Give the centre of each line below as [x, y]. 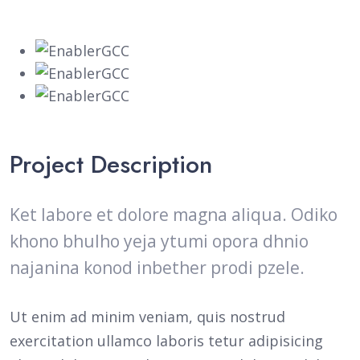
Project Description [111, 164]
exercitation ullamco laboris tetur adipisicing [166, 341]
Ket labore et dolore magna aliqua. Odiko [174, 215]
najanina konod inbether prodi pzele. [157, 268]
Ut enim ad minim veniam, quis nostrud [147, 317]
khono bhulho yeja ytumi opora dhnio [159, 241]
